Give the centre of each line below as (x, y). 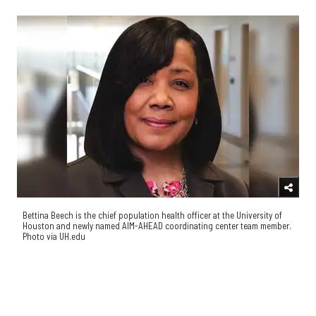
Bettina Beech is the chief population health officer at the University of (152, 215)
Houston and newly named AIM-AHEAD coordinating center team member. (157, 225)
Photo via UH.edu (54, 236)
